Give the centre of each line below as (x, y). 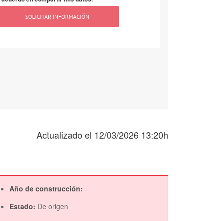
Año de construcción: (46, 188)
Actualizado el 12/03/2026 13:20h (102, 134)
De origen (53, 206)
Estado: (23, 206)
